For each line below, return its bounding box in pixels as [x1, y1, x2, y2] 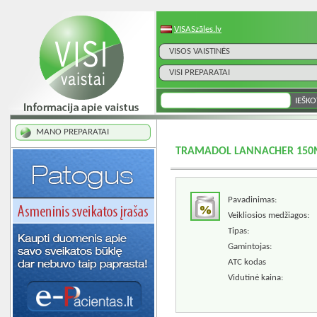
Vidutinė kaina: [227, 273, 283, 282]
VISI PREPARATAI [169, 68, 230, 77]
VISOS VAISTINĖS [169, 47, 230, 56]
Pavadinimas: [227, 195, 277, 204]
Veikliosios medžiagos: [227, 211, 309, 220]
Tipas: [227, 226, 249, 236]
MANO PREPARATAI [35, 127, 109, 137]
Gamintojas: [227, 242, 272, 251]
